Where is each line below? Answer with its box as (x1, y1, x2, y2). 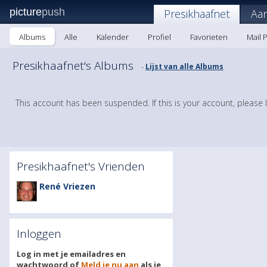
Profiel (148, 32, 171, 42)
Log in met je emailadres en (17, 249, 126, 259)
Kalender (97, 32, 129, 42)
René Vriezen (39, 181, 95, 192)
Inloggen (17, 226, 61, 241)
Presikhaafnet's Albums (13, 58, 136, 73)
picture (10, 6, 42, 18)
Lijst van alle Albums (145, 61, 223, 72)
